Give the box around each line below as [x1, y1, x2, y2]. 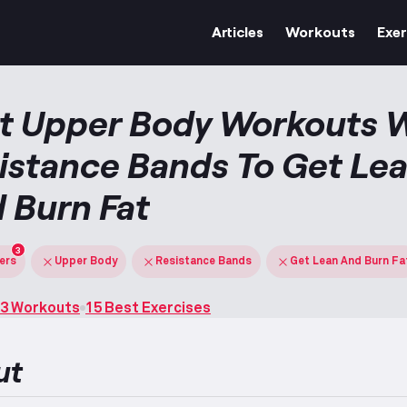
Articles [212, 23, 263, 40]
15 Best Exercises [85, 301, 211, 315]
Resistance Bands [155, 255, 252, 267]
